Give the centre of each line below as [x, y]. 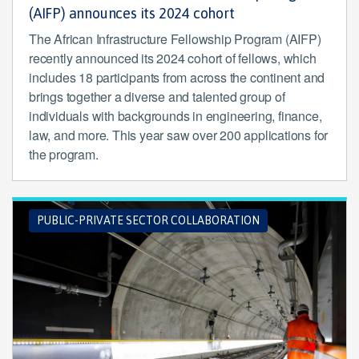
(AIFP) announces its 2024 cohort [132, 13]
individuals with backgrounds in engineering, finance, [175, 115]
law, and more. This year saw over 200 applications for [179, 135]
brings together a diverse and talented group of [157, 96]
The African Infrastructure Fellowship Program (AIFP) [175, 38]
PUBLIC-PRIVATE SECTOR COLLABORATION [148, 220]
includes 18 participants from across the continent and [177, 77]
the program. [64, 154]
